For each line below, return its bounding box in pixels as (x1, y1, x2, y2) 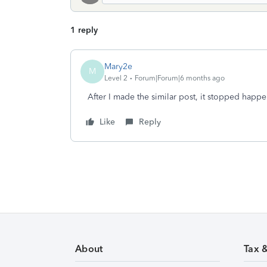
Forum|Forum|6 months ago (135, 73, 225, 82)
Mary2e (104, 61, 132, 72)
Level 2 (104, 73, 128, 82)
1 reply (70, 25, 98, 35)
